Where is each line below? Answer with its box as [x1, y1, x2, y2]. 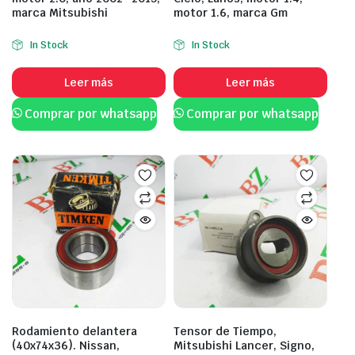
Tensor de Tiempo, [174, 324, 277, 338]
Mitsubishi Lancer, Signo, [174, 338, 315, 353]
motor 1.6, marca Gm [174, 6, 288, 20]
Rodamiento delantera [12, 324, 137, 338]
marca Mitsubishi [12, 6, 108, 20]
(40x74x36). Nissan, [12, 338, 120, 353]
